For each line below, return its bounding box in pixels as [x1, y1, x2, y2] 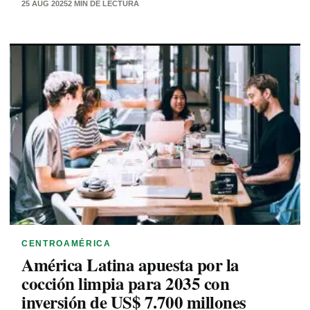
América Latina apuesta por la [21, 252, 239, 278]
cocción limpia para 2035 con [21, 271, 229, 297]
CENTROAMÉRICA [21, 239, 111, 249]
